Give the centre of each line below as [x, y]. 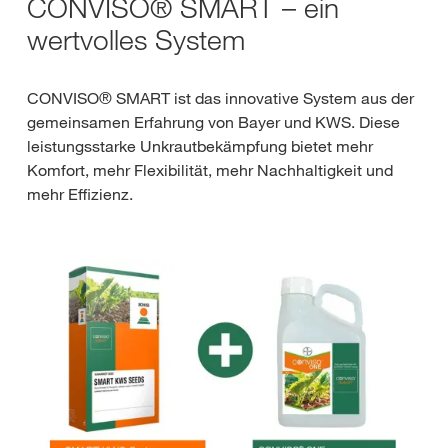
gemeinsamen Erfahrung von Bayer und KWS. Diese [213, 122]
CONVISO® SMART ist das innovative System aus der [220, 98]
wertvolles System [136, 39]
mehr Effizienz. [80, 194]
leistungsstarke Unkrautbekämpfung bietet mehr [200, 146]
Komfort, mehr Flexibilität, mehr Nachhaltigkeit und [210, 170]
